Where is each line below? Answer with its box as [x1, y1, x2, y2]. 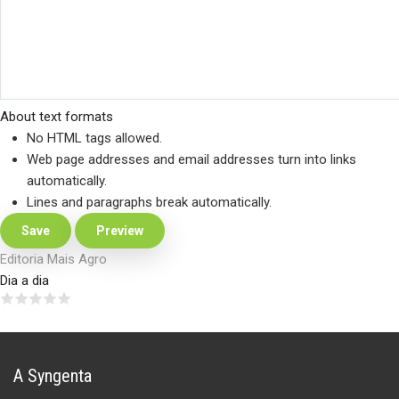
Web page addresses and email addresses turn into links [27, 151, 356, 167]
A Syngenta [13, 364, 93, 387]
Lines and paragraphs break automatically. [27, 193, 272, 210]
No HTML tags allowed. [27, 129, 162, 146]
